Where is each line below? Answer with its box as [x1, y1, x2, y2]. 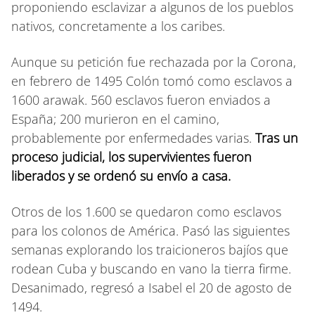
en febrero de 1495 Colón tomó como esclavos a [11, 72, 292, 89]
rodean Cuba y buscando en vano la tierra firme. [11, 259, 291, 277]
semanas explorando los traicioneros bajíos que [11, 240, 288, 258]
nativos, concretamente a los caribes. [11, 17, 225, 34]
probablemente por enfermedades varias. [11, 129, 255, 146]
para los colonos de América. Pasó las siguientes [11, 221, 290, 239]
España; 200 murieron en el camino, [11, 110, 219, 127]
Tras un [255, 129, 298, 146]
